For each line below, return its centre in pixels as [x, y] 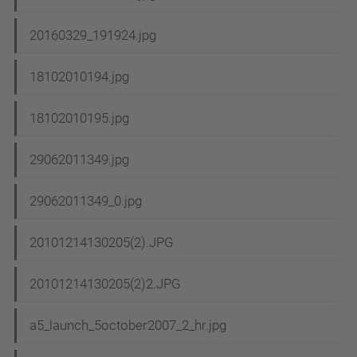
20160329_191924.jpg [93, 35]
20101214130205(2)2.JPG [105, 284]
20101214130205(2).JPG [102, 243]
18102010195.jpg [79, 118]
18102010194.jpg [79, 77]
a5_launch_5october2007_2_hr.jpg [128, 326]
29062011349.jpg [79, 160]
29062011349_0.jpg [86, 201]
